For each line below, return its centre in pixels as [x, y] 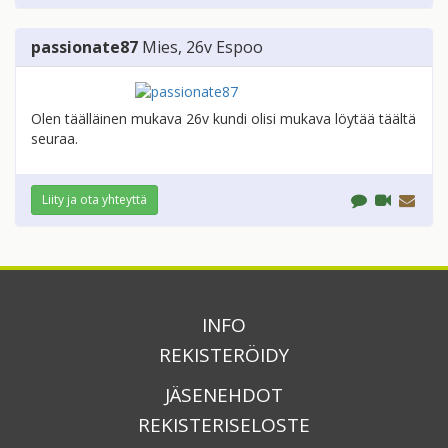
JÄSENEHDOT [224, 395]
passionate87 [84, 47]
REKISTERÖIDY [224, 355]
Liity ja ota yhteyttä [94, 200]
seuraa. [54, 139]
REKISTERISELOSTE [224, 425]
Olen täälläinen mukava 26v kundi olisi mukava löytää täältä [223, 119]
